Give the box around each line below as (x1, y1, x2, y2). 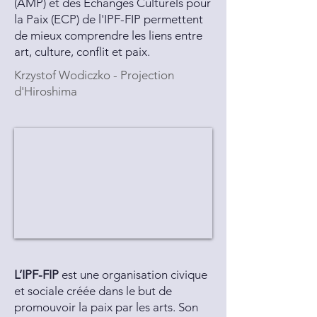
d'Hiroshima (14, 84, 77, 98)
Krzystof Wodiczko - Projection (14, 68, 174, 82)
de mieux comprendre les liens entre (14, 28, 202, 42)
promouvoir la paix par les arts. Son (14, 300, 198, 314)
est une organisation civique (59, 267, 207, 282)
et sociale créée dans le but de (14, 284, 172, 298)
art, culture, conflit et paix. (14, 45, 150, 59)
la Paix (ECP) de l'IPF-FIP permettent (14, 12, 203, 26)
